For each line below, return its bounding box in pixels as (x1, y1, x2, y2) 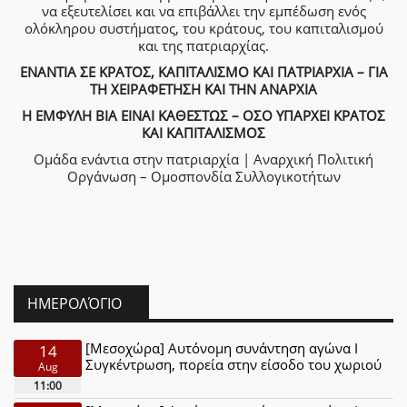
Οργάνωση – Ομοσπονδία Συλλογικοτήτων (66, 167, 341, 185)
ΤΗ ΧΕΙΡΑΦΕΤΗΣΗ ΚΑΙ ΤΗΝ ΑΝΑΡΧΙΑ (90, 80, 317, 98)
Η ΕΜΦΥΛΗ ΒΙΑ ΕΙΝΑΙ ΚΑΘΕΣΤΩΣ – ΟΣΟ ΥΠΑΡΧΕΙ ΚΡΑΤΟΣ (22, 106, 385, 124)
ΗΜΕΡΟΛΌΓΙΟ (27, 293, 122, 313)
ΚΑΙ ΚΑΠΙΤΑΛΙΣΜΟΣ (142, 124, 265, 142)
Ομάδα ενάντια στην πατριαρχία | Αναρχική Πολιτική (34, 150, 373, 168)
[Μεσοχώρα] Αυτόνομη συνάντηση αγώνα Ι (85, 339, 359, 357)
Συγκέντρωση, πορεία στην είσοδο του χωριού (85, 355, 382, 373)
